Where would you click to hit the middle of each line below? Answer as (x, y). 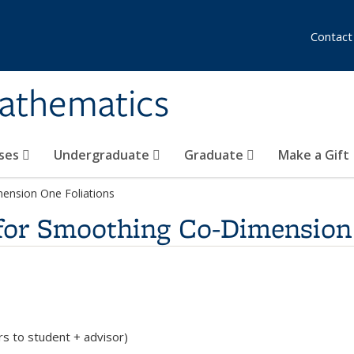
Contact (331, 36)
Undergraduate (103, 155)
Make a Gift (314, 155)
